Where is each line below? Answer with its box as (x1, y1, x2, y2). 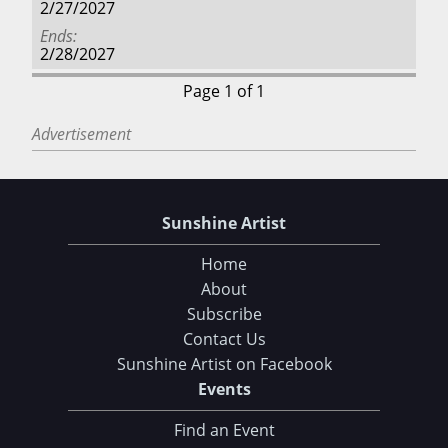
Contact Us (182, 327, 266, 350)
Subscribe (186, 302, 262, 325)
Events (197, 377, 251, 400)
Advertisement (32, 122, 131, 145)
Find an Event (173, 418, 275, 441)
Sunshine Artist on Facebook (116, 352, 332, 375)
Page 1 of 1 (183, 80, 265, 103)
